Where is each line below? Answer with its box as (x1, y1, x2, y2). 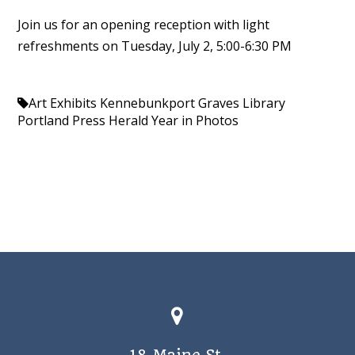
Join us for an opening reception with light (17, 15, 269, 33)
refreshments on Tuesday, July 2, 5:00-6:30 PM (17, 36, 292, 55)
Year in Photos (151, 111, 239, 129)
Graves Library (197, 94, 285, 112)
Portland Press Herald (17, 111, 148, 129)
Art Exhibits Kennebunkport (28, 94, 195, 112)
